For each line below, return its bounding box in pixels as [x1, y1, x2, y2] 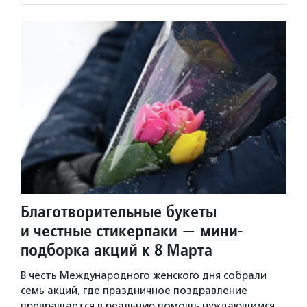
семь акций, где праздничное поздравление [21, 284, 247, 297]
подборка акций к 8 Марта [21, 239, 212, 261]
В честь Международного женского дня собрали [21, 269, 267, 282]
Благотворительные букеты [21, 201, 217, 223]
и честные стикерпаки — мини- [21, 220, 243, 242]
